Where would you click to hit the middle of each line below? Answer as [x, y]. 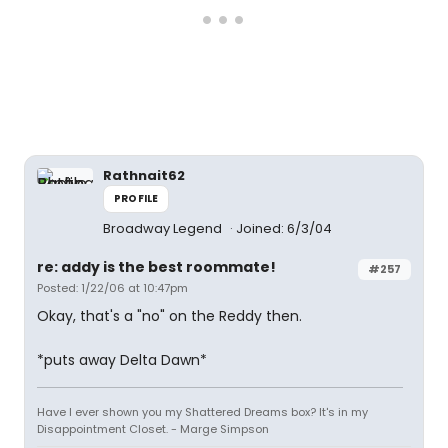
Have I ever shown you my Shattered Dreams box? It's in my [202, 412]
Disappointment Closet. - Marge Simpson [153, 429]
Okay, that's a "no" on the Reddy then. [169, 316]
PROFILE [136, 198]
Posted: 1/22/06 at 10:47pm [112, 288]
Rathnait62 [144, 175]
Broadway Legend [164, 228]
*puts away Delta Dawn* [122, 360]
